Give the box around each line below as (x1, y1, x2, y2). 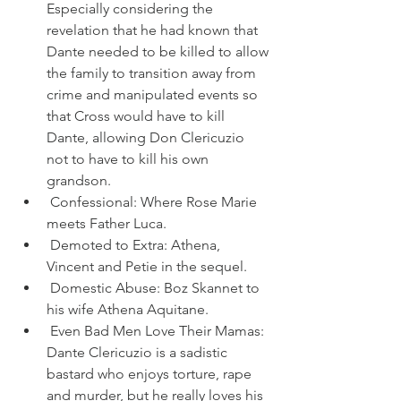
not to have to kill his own (47, 150, 209, 167)
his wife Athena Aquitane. (47, 301, 209, 318)
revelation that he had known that (47, 21, 258, 38)
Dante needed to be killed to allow (47, 43, 269, 60)
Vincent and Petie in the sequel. (47, 258, 247, 275)
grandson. (47, 172, 111, 189)
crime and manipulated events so (47, 86, 258, 103)
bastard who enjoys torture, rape (47, 365, 252, 382)
